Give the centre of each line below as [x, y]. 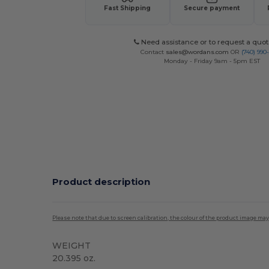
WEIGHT [72, 246]
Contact [153, 52]
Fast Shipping [128, 8]
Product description [101, 181]
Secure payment [212, 8]
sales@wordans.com [198, 52]
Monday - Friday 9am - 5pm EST [212, 61]
